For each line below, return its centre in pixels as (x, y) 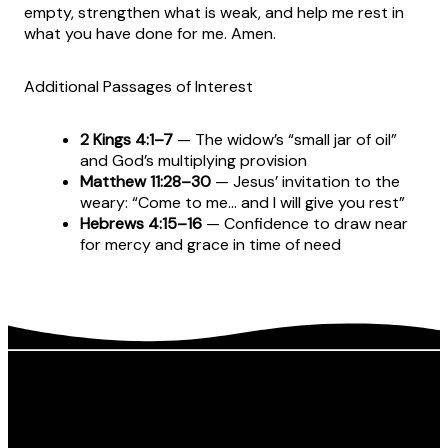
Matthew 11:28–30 (145, 182)
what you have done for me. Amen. (150, 34)
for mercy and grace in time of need (210, 245)
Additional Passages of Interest (138, 87)
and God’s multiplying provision (193, 161)
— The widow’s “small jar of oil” (287, 140)
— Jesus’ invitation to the (307, 182)
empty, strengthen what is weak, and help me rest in (214, 13)
